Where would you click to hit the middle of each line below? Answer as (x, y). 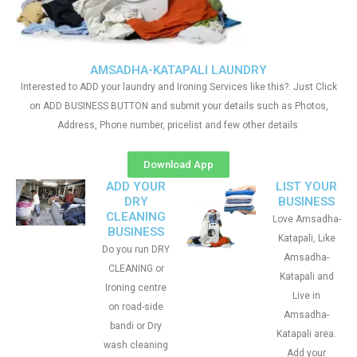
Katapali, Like (306, 238)
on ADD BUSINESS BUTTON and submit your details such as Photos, (178, 106)
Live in (306, 296)
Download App (178, 165)
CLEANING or (136, 269)
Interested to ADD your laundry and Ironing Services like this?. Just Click (178, 87)
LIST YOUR (306, 186)
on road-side (136, 307)
